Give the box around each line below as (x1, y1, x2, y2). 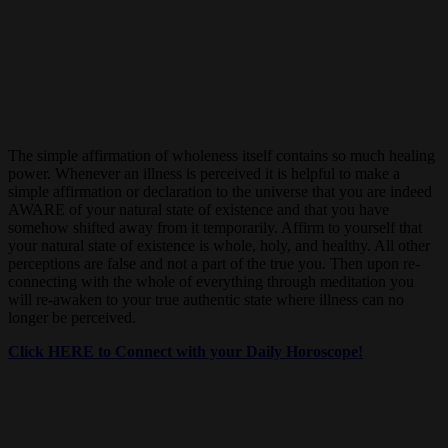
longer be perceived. (8, 309, 136, 327)
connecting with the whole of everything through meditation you (8, 273, 414, 291)
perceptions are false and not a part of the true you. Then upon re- (8, 255, 420, 273)
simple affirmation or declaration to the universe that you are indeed (8, 183, 432, 201)
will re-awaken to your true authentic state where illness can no (8, 291, 404, 309)
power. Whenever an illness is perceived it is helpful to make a (8, 165, 400, 183)
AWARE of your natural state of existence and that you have (8, 201, 389, 219)
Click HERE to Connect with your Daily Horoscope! (8, 343, 363, 361)
